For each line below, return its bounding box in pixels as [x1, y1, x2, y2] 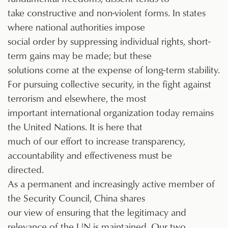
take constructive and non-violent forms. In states [8, 6, 206, 20]
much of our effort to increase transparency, [8, 134, 185, 148]
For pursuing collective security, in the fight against [8, 77, 211, 91]
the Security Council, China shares [8, 191, 145, 205]
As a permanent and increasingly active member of [8, 177, 215, 191]
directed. [8, 162, 44, 177]
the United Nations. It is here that [8, 120, 142, 134]
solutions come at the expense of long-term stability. [8, 63, 220, 77]
